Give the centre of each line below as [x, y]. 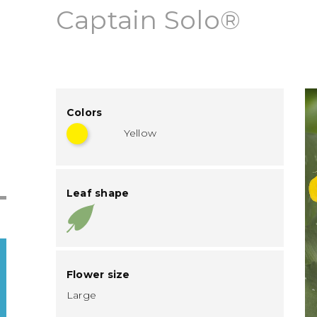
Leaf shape [98, 193]
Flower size [98, 275]
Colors [84, 113]
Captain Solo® [148, 20]
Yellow [140, 133]
